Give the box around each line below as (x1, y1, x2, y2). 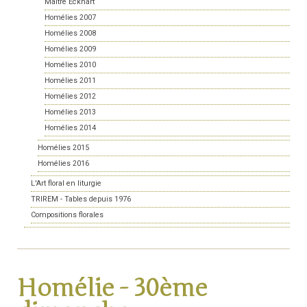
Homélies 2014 (45, 123, 96, 133)
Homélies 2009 (45, 45, 96, 54)
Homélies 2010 (45, 60, 96, 70)
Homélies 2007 (45, 13, 96, 23)
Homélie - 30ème (17, 274, 207, 304)
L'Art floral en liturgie (31, 179, 101, 188)
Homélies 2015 (38, 143, 89, 153)
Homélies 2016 (38, 159, 89, 169)
